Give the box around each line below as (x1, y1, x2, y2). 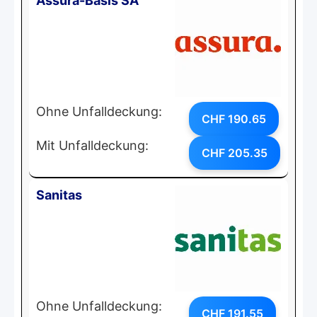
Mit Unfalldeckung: (36, 137, 149, 153)
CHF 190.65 (202, 111, 266, 126)
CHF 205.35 (202, 145, 267, 160)
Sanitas (36, 187, 82, 202)
